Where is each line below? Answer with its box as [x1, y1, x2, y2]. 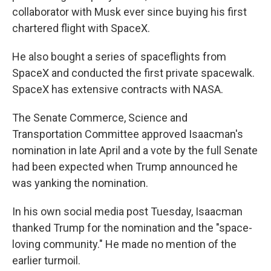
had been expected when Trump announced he [12, 160, 238, 173]
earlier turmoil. [12, 254, 80, 267]
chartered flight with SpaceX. [12, 22, 150, 34]
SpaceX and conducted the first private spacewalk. [12, 67, 255, 79]
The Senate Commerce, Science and [12, 111, 188, 124]
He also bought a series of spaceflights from [12, 50, 226, 63]
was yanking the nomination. [12, 177, 148, 189]
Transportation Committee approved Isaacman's [12, 128, 243, 140]
